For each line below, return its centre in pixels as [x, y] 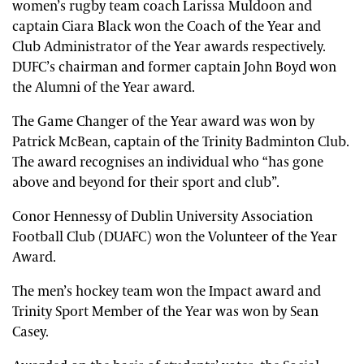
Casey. [30, 333]
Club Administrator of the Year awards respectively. [169, 48]
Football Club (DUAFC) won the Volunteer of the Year [175, 238]
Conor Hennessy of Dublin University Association [162, 217]
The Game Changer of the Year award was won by [163, 122]
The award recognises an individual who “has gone [168, 163]
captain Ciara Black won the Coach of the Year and [167, 27]
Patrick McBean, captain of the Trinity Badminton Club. [181, 143]
